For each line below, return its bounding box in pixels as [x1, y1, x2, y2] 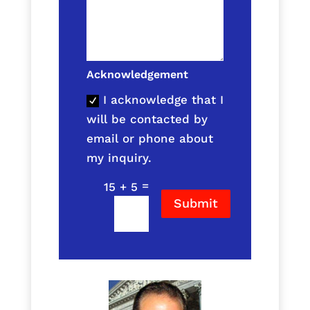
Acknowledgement [86, 68, 188, 82]
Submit [173, 196, 218, 211]
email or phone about [86, 131, 213, 146]
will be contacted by [86, 112, 208, 127]
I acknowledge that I [102, 93, 224, 107]
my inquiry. [86, 151, 152, 165]
